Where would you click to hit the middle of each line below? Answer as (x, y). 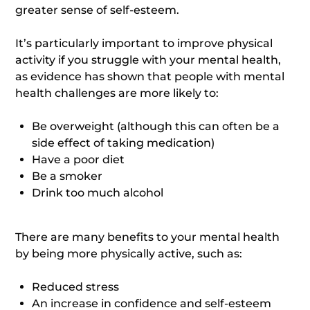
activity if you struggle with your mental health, (148, 60)
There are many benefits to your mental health (148, 237)
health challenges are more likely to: (117, 93)
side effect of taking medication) (124, 143)
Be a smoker (67, 176)
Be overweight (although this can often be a (156, 126)
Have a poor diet (79, 159)
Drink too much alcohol (98, 193)
